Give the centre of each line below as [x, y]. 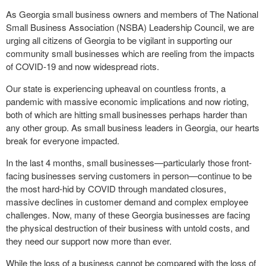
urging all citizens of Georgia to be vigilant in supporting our [119, 40]
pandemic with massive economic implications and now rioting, [127, 101]
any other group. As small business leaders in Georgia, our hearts [133, 127]
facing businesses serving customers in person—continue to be [129, 175]
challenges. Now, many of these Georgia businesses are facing [128, 215]
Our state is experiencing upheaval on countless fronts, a [116, 88]
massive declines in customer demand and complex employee [127, 202]
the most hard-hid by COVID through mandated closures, [116, 189]
